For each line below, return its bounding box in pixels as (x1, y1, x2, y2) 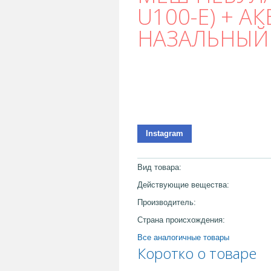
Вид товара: (137, 162, 181, 172)
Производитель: (137, 197, 196, 207)
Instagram (146, 128, 183, 138)
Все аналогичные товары (137, 232, 229, 242)
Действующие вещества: (137, 180, 229, 189)
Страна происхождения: (137, 215, 225, 224)
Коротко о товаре (137, 243, 256, 263)
